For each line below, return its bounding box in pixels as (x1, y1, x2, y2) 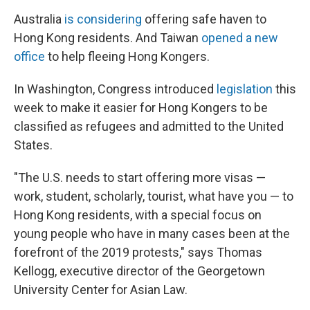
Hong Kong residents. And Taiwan (14, 30, 201, 45)
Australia (14, 12, 64, 26)
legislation (217, 82, 273, 96)
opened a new (201, 30, 278, 45)
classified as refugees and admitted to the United (14, 119, 284, 134)
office (14, 49, 45, 64)
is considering (64, 12, 142, 26)
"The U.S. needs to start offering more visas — (14, 170, 266, 185)
